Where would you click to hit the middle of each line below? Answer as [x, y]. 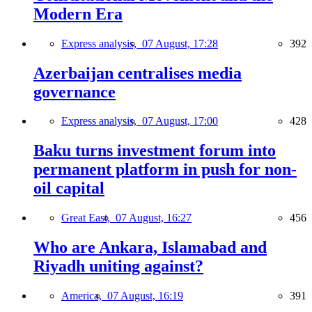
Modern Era [78, 14]
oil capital [69, 188]
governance [75, 92]
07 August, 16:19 [145, 296]
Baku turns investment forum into [155, 151]
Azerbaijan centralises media [138, 73]
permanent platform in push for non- [165, 170]
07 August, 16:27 [154, 218]
